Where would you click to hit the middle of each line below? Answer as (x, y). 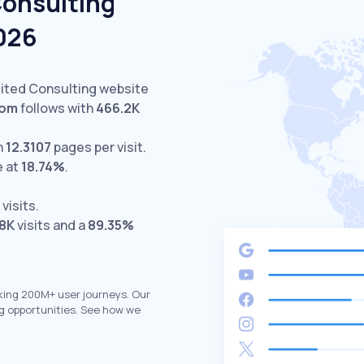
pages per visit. (99, 147)
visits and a (51, 225)
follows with (57, 108)
